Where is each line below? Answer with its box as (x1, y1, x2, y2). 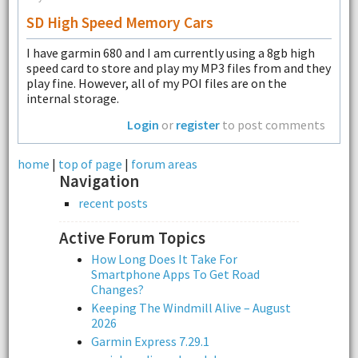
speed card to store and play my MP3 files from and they (26, 60, 331, 77)
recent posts (78, 194, 148, 211)
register (176, 117, 221, 133)
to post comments (220, 117, 326, 133)
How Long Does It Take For (91, 250, 237, 267)
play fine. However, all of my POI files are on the (26, 75, 287, 92)
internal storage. (26, 90, 119, 107)
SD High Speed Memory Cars (26, 13, 213, 33)
